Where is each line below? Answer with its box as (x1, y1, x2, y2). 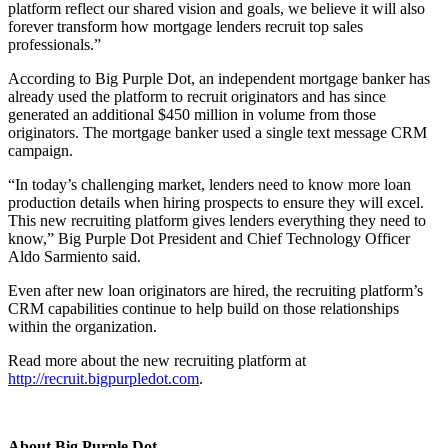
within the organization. (8, 317, 157, 335)
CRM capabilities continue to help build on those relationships (8, 299, 399, 317)
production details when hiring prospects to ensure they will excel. (8, 193, 424, 211)
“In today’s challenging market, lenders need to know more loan (8, 175, 411, 193)
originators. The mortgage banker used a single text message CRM (8, 123, 427, 141)
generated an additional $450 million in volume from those (8, 105, 376, 123)
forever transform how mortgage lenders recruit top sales (8, 17, 363, 35)
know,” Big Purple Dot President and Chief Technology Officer (8, 229, 410, 247)
